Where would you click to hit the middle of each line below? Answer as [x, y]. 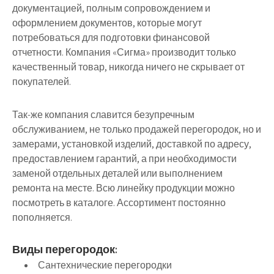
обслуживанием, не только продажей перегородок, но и [137, 130]
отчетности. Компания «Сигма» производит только [124, 53]
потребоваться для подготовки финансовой [111, 38]
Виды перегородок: [65, 250]
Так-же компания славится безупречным [103, 115]
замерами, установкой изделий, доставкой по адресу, [132, 144]
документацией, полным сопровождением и [111, 9]
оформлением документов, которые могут [107, 23]
